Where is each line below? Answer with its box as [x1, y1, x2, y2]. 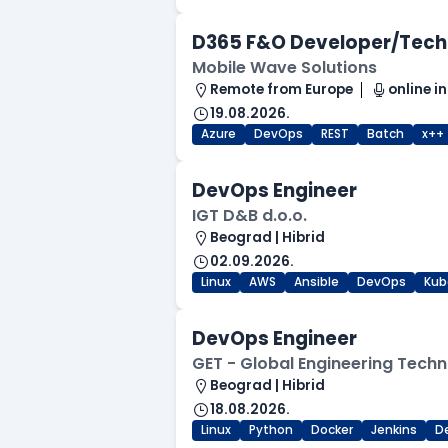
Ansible [294, 274, 339, 291]
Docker [311, 422, 353, 439]
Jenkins [371, 422, 417, 439]
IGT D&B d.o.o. [192, 204, 307, 228]
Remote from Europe [210, 80, 353, 100]
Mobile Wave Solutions [192, 56, 377, 80]
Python [249, 422, 293, 439]
